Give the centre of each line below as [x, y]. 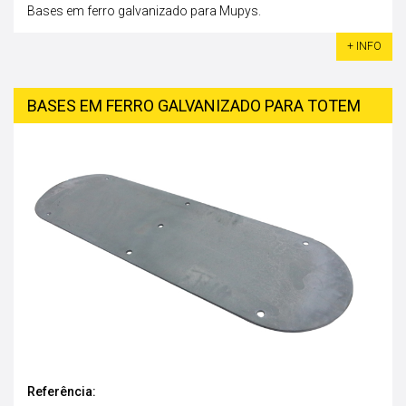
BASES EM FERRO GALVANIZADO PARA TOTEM [194, 106]
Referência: [62, 392]
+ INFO [364, 47]
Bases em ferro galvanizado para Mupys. [144, 11]
